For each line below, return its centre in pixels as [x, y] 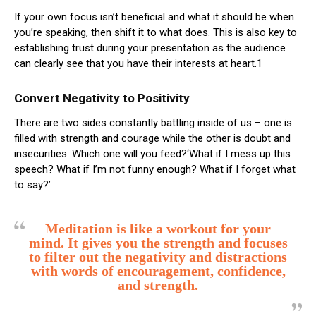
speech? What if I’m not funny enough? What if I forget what [155, 169]
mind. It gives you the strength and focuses [158, 242]
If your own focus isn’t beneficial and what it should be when [154, 17]
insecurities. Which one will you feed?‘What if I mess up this [152, 153]
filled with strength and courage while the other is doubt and [152, 138]
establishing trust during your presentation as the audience [150, 48]
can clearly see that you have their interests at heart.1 [138, 63]
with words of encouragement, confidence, [158, 271]
